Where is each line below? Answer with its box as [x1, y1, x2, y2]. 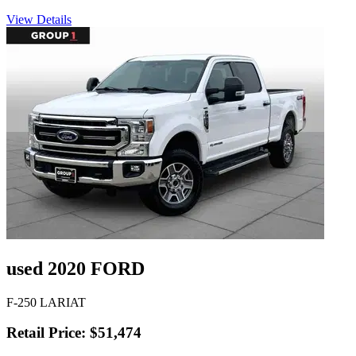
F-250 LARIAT [6, 295, 86, 309]
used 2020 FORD [6, 257, 145, 279]
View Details [6, 12, 72, 26]
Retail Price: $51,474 [6, 324, 141, 342]
